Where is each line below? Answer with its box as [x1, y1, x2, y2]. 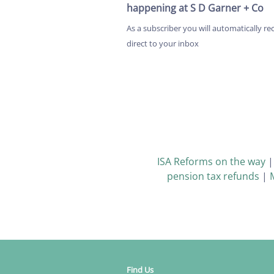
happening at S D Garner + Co [127, 1, 264, 15]
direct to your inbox [127, 38, 199, 50]
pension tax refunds [166, 169, 259, 183]
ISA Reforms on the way [157, 155, 265, 169]
